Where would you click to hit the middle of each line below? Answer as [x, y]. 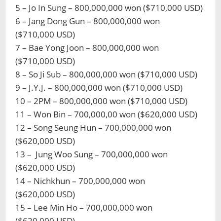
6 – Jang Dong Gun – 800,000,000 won [88, 21]
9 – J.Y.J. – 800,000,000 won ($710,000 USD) [99, 88]
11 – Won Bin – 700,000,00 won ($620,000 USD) [106, 114]
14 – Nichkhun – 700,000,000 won [80, 181]
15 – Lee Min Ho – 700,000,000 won [84, 207]
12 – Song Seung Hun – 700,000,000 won [93, 128]
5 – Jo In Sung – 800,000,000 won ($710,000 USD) [109, 8]
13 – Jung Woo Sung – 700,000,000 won [92, 154]
